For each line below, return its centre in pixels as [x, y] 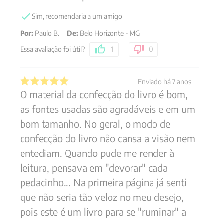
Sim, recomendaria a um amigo [77, 16]
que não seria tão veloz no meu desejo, [102, 197]
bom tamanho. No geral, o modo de [95, 124]
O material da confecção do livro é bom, [104, 94]
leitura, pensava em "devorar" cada [94, 168]
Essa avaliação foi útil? [52, 49]
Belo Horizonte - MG [110, 33]
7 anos [182, 81]
